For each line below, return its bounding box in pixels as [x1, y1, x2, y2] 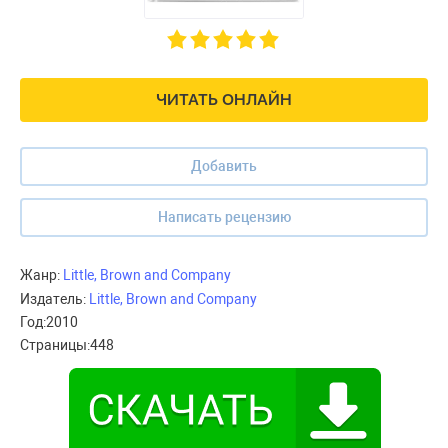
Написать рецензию [157, 209, 291, 226]
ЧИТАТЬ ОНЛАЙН [156, 90, 292, 110]
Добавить [191, 158, 257, 175]
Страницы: [20, 337, 90, 354]
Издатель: [20, 291, 86, 308]
